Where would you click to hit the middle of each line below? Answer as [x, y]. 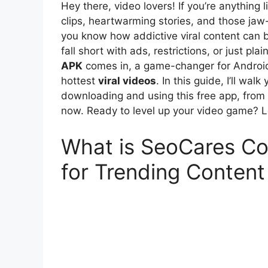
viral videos [127, 81]
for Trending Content [163, 171]
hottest [80, 81]
